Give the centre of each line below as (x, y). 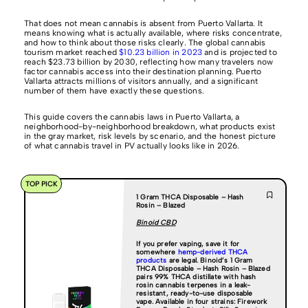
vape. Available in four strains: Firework (202, 301)
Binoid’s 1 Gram (227, 260)
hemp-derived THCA (213, 252)
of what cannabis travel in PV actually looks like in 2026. (132, 146)
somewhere (157, 252)
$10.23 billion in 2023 (161, 52)
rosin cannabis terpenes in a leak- (194, 285)
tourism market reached (70, 52)
